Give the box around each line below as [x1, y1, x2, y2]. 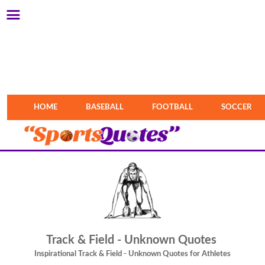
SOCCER [221, 104, 252, 112]
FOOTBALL [152, 104, 193, 112]
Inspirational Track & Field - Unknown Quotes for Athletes [34, 250, 231, 258]
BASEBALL [86, 104, 124, 112]
